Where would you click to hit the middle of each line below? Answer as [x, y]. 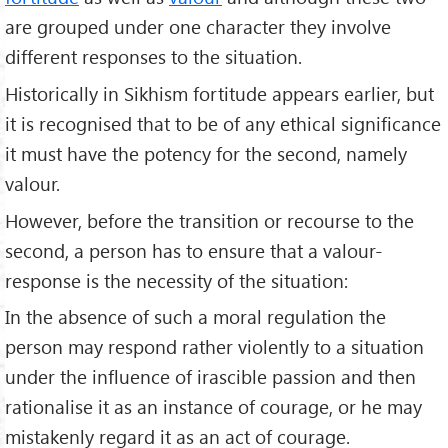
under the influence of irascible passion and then [210, 377]
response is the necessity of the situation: [176, 280]
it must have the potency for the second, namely [206, 153]
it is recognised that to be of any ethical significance [223, 123]
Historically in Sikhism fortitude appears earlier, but [219, 93]
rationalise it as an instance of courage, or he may [213, 407]
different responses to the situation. [153, 56]
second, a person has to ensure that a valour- [194, 250]
